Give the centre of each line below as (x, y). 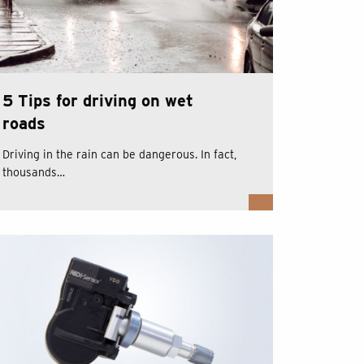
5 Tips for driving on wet (97, 100)
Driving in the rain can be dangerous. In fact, (119, 154)
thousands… (33, 172)
